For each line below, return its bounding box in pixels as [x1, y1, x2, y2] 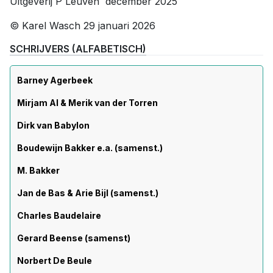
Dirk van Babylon [17, 120, 90, 130]
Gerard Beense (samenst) [17, 233, 130, 243]
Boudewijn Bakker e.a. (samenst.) [17, 143, 163, 153]
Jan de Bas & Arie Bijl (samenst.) [17, 188, 158, 198]
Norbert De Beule [17, 255, 92, 266]
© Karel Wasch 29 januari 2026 [10, 19, 155, 32]
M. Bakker [17, 165, 60, 175]
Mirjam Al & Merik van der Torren [17, 97, 158, 108]
